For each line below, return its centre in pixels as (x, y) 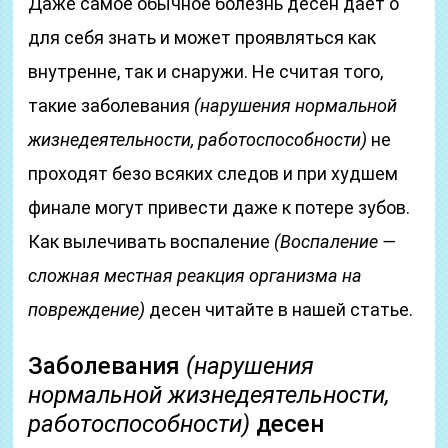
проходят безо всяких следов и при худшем (213, 173)
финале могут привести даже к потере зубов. (219, 207)
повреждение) (87, 309)
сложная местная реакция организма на (195, 275)
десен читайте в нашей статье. (279, 309)
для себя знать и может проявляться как (202, 37)
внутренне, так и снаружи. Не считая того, (206, 71)
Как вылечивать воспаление (151, 241)
